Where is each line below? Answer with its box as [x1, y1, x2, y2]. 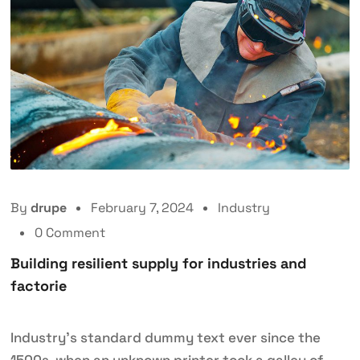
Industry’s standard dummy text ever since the [10, 329, 321, 347]
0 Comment [34, 224, 105, 242]
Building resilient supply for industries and [10, 254, 306, 273]
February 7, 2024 [90, 199, 194, 217]
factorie [10, 276, 67, 296]
